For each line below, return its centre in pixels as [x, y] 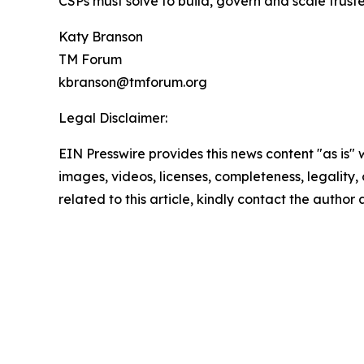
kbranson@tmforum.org [133, 82]
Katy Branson [101, 36]
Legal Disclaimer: [113, 117]
